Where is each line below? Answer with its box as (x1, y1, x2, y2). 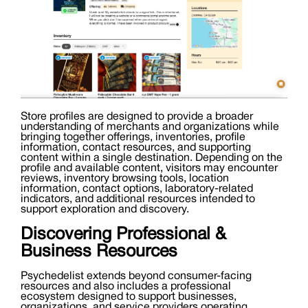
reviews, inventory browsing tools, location (21, 174, 229, 184)
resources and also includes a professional (21, 282, 231, 292)
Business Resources (21, 244, 177, 261)
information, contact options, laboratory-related (21, 184, 253, 195)
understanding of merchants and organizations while (21, 122, 279, 133)
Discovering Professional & (21, 227, 226, 243)
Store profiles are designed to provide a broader (21, 112, 253, 122)
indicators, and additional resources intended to (21, 195, 255, 205)
